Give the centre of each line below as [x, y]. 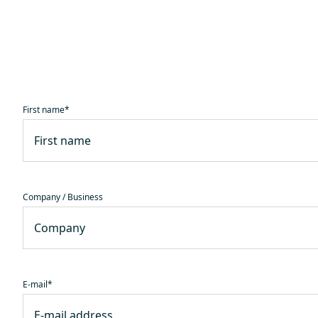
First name [44, 109]
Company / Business [63, 197]
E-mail [35, 284]
